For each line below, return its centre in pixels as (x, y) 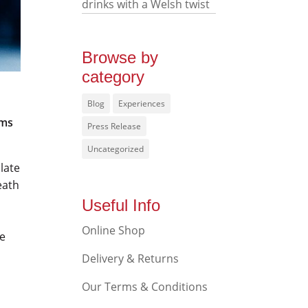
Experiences (142, 103)
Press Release (114, 126)
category (113, 77)
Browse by (120, 57)
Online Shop (114, 230)
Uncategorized (116, 149)
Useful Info (121, 205)
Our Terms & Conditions (145, 287)
